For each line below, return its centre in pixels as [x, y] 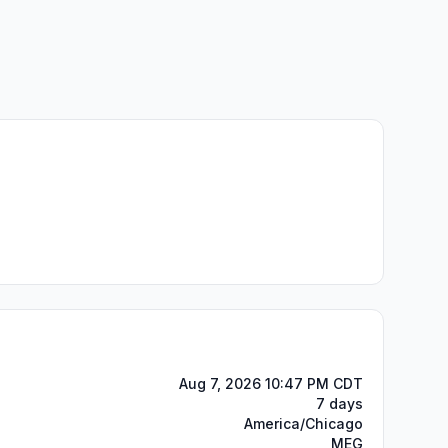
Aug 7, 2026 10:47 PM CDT [271, 383]
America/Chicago [303, 423]
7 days [339, 403]
